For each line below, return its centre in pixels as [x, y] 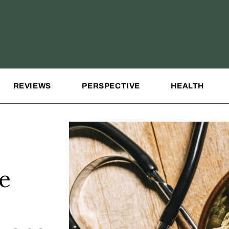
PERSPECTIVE [111, 86]
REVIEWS [32, 86]
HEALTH [188, 86]
